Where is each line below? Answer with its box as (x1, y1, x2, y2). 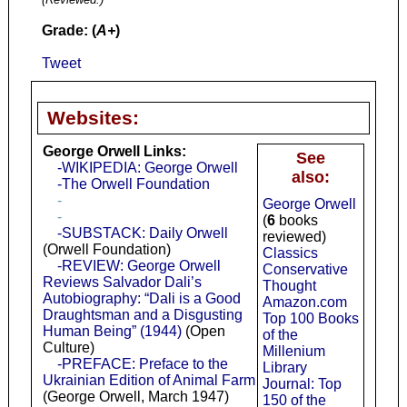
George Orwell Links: (42, 144, 186, 160)
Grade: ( (41, 23, 96, 39)
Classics (262, 245, 318, 262)
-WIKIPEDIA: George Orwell (56, 160, 238, 176)
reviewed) (262, 229, 326, 245)
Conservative (262, 262, 348, 278)
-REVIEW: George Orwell (56, 258, 221, 274)
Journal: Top (262, 376, 342, 392)
